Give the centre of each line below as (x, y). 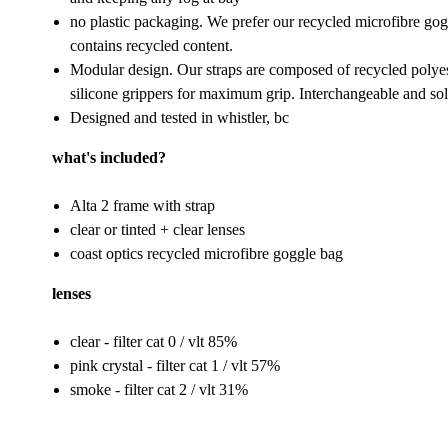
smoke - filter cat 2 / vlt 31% (159, 389)
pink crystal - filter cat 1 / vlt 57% (175, 365)
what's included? (109, 157)
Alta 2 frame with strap (142, 205)
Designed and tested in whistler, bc (179, 117)
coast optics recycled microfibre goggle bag (206, 253)
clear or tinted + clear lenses (157, 229)
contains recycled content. (151, 45)
